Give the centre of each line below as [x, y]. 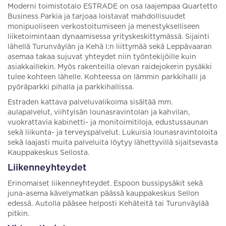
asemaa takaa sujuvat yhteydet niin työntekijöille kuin [102, 57]
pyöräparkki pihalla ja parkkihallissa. [71, 87]
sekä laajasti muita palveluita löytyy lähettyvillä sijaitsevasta [113, 143]
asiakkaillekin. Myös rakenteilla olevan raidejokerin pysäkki [110, 67]
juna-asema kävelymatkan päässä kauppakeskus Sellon [103, 194]
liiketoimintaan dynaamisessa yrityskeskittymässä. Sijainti [108, 37]
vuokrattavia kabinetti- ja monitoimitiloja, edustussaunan [108, 123]
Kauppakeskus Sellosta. [48, 153]
